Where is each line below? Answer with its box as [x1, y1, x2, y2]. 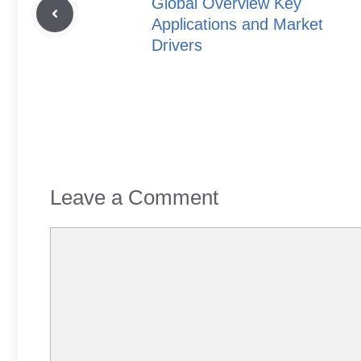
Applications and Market [151, 15, 323, 34]
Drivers [151, 36, 202, 55]
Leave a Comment [50, 185, 218, 210]
